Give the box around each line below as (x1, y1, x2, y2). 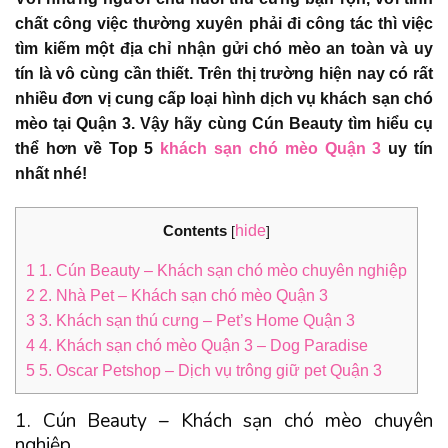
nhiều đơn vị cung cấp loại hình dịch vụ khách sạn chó (15, 90, 433, 107)
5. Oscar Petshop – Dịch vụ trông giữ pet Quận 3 (35, 361, 382, 379)
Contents (163, 221, 227, 239)
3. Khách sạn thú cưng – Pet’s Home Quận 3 (35, 311, 355, 329)
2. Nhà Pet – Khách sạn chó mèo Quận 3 (35, 286, 328, 304)
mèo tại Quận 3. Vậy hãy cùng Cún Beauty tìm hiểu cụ (15, 115, 433, 132)
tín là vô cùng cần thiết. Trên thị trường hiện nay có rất (15, 65, 433, 82)
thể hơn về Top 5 (15, 140, 161, 157)
